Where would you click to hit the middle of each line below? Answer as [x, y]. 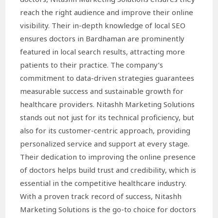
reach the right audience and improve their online [107, 12]
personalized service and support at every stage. [105, 143]
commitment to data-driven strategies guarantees [107, 78]
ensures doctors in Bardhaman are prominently [102, 38]
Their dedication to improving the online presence [108, 156]
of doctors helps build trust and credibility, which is [108, 170]
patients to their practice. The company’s [92, 64]
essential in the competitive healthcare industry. [103, 183]
